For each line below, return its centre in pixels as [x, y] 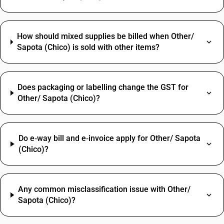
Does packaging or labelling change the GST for [103, 87]
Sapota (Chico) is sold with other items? [88, 47]
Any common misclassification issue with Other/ [104, 189]
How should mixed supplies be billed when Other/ [105, 36]
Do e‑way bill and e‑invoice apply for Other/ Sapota [109, 138]
